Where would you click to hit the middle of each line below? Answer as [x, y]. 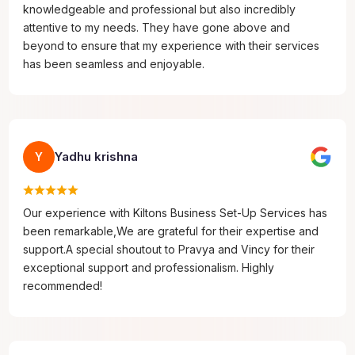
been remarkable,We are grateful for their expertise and [171, 231]
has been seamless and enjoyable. [114, 63]
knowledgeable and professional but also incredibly [160, 9]
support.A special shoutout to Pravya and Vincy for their [169, 249]
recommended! [63, 285]
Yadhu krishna [97, 156]
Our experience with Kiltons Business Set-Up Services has [176, 212]
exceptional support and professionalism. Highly [149, 267]
